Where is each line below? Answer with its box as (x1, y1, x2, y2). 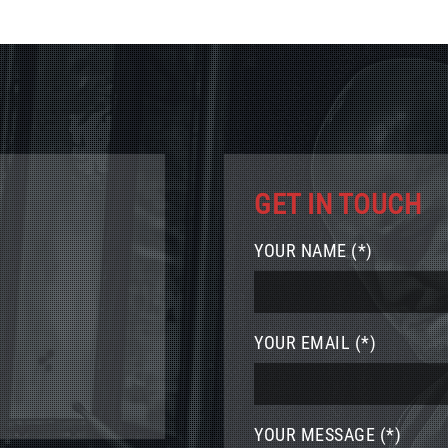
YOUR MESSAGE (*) (254, 424, 401, 445)
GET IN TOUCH (254, 188, 421, 221)
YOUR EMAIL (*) (254, 332, 376, 353)
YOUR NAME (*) (254, 240, 373, 261)
